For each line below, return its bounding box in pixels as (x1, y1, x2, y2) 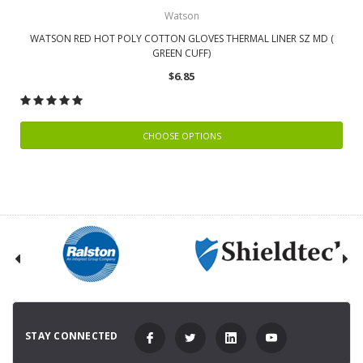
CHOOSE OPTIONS (142, 129, 221, 142)
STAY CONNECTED (25, 329, 118, 344)
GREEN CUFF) (152, 45, 211, 60)
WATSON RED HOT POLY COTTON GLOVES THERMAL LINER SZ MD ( (29, 31, 334, 45)
